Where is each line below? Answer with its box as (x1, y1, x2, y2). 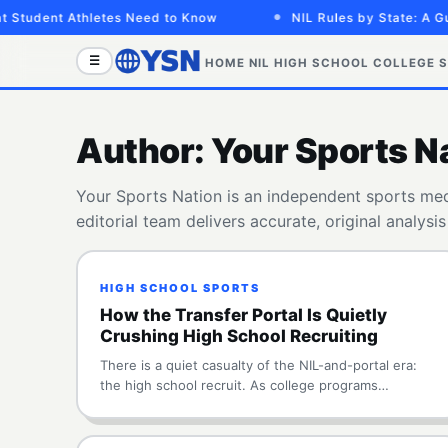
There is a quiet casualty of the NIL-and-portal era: (100, 357, 417, 373)
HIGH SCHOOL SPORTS (100, 281, 260, 295)
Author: (76, 130, 211, 171)
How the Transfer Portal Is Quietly (100, 305, 387, 325)
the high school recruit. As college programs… (100, 377, 389, 393)
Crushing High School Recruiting (100, 326, 378, 346)
